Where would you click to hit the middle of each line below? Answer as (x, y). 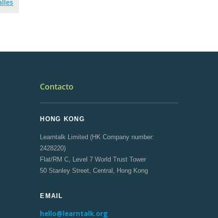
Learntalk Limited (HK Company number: (97, 137)
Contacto (57, 87)
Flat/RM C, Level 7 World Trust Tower (93, 159)
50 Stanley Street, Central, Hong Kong (94, 171)
